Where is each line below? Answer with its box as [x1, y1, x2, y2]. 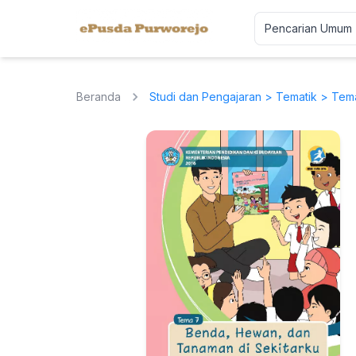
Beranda [76, 90, 121, 103]
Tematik [276, 90, 317, 103]
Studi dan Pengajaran [149, 90, 261, 103]
